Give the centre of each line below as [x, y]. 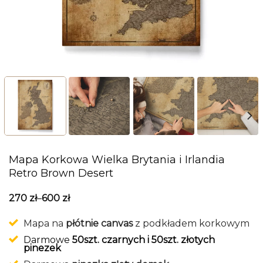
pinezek [42, 248]
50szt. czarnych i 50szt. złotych [144, 240]
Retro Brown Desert [61, 173]
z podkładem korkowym [192, 223]
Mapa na [43, 223]
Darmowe [48, 240]
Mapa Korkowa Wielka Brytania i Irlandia [117, 159]
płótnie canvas [99, 223]
